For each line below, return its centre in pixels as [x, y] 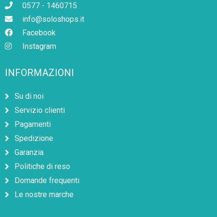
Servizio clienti [40, 110]
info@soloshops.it [53, 19]
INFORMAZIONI [39, 73]
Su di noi [29, 96]
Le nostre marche [44, 195]
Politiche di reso [42, 167]
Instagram [39, 46]
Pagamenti [33, 124]
